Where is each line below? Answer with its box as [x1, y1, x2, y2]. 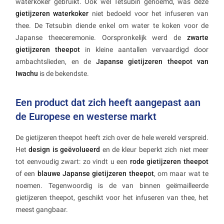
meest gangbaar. [15, 205, 68, 214]
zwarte [187, 33, 208, 42]
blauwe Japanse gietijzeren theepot [37, 169, 154, 178]
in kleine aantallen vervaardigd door [80, 45, 208, 54]
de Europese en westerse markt [15, 110, 156, 123]
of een [15, 169, 37, 178]
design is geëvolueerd [28, 145, 100, 154]
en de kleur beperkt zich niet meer [100, 145, 209, 154]
